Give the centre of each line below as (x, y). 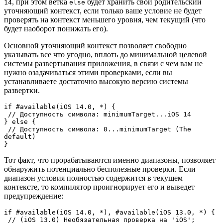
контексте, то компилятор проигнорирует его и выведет (99, 187)
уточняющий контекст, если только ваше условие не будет (103, 11)
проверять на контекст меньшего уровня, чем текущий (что (105, 20)
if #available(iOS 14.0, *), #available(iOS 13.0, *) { (110, 213)
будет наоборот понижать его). (56, 29)
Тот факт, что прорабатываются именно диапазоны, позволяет (110, 160)
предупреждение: (34, 196)
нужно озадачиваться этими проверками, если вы (88, 73)
